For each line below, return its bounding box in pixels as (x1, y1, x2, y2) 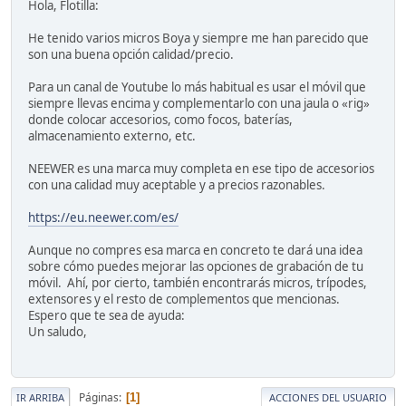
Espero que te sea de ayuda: (28, 306, 185, 324)
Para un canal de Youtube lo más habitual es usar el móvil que (28, 78, 366, 95)
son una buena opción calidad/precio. (28, 45, 237, 63)
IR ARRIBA (16, 390, 64, 404)
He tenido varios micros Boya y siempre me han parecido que (28, 29, 369, 46)
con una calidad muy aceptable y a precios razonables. (28, 176, 325, 193)
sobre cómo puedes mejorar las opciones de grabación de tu (28, 257, 363, 275)
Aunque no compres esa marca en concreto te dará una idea (28, 241, 362, 258)
